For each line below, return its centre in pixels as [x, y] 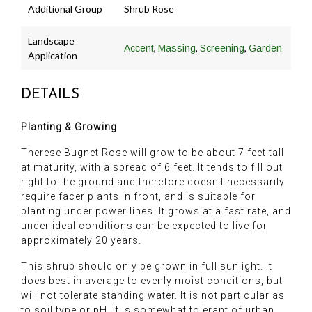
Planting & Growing [69, 127]
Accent [139, 48]
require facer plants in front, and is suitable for [138, 197]
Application [53, 56]
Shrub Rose [149, 9]
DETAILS [50, 95]
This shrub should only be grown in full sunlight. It [147, 266]
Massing [177, 48]
